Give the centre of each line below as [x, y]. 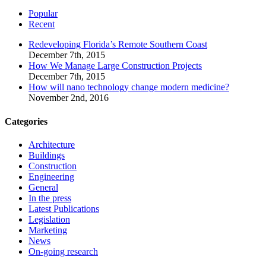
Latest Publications [64, 208]
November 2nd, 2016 [69, 98]
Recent [42, 24]
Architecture [52, 144]
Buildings [47, 155]
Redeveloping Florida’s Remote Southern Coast [118, 45]
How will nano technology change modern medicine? [129, 87]
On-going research [63, 251]
